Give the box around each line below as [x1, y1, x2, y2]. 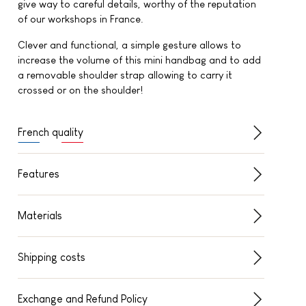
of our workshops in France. [17, 12, 143, 25]
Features [17, 167, 59, 180]
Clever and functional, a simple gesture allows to [17, 38, 241, 51]
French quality [17, 126, 83, 138]
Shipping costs [17, 251, 85, 263]
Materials [17, 209, 62, 221]
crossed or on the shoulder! [17, 83, 145, 96]
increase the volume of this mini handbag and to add [17, 53, 261, 66]
